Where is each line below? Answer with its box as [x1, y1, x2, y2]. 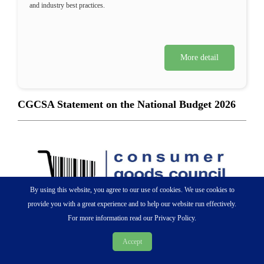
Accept [122, 237, 142, 246]
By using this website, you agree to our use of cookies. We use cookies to [29, 186, 235, 194]
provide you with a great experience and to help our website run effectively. [28, 200, 236, 208]
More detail [180, 52, 219, 62]
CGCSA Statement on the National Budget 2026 [18, 98, 236, 110]
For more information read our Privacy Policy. [68, 214, 196, 222]
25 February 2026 [29, 240, 82, 249]
